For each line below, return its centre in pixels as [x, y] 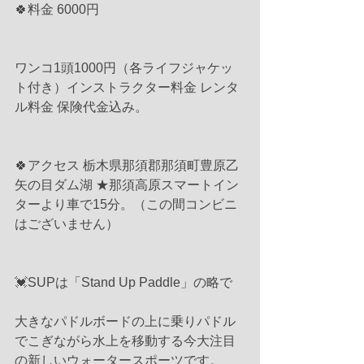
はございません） [67, 223]
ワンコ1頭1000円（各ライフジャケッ [124, 67]
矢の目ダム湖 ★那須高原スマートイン [127, 184]
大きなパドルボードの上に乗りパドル [125, 321]
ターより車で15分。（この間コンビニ [126, 204]
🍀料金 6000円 [57, 9]
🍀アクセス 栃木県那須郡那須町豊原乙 [128, 165]
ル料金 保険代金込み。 [81, 106]
